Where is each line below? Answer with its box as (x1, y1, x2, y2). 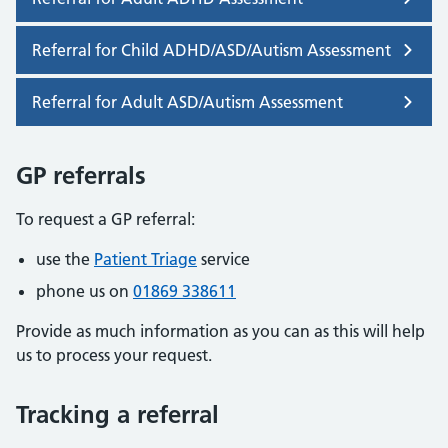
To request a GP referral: (16, 208, 195, 229)
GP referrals (16, 160, 146, 190)
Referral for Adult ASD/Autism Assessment (32, 91, 343, 112)
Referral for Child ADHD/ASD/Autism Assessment (32, 39, 391, 60)
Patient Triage (94, 248, 197, 269)
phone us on (36, 280, 133, 301)
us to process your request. (16, 344, 212, 365)
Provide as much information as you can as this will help (16, 320, 425, 341)
